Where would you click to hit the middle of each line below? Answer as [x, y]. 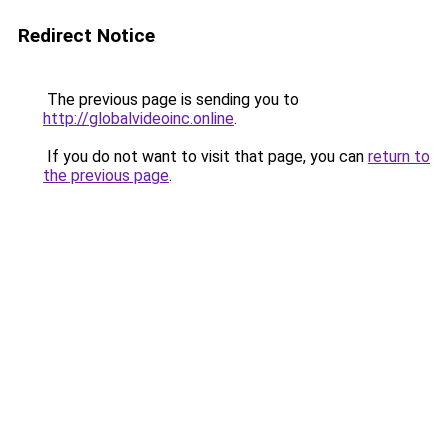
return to [399, 156]
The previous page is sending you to [171, 99]
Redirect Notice [86, 35]
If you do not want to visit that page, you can [205, 156]
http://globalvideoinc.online [138, 118]
